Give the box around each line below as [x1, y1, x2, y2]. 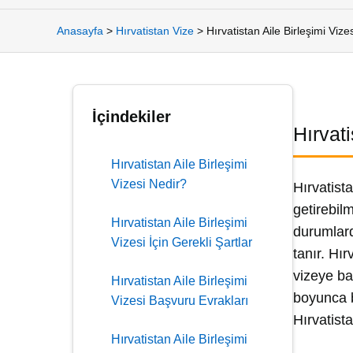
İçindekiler [92, 108, 171, 125]
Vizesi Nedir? [111, 177, 187, 191]
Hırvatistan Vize [116, 24, 194, 37]
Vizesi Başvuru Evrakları [111, 294, 248, 307]
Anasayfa [57, 24, 103, 37]
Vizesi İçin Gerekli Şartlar [111, 236, 252, 249]
